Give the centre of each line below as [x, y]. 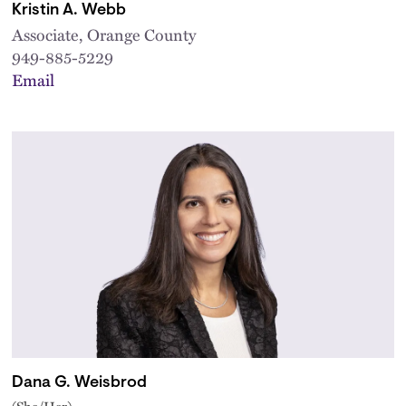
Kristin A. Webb [69, 10]
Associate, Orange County [104, 34]
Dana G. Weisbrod [80, 383]
